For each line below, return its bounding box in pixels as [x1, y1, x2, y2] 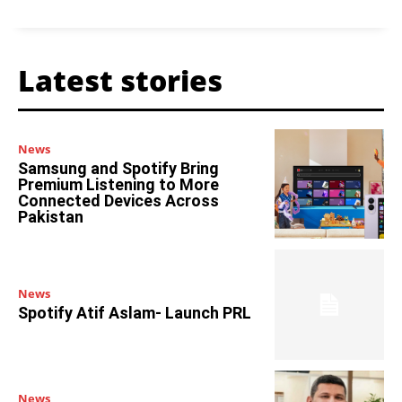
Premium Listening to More [18, 174, 219, 194]
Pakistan [18, 206, 83, 226]
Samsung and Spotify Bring [18, 158, 219, 178]
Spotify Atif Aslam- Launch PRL [18, 303, 251, 323]
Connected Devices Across [18, 190, 219, 210]
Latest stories [18, 61, 223, 100]
